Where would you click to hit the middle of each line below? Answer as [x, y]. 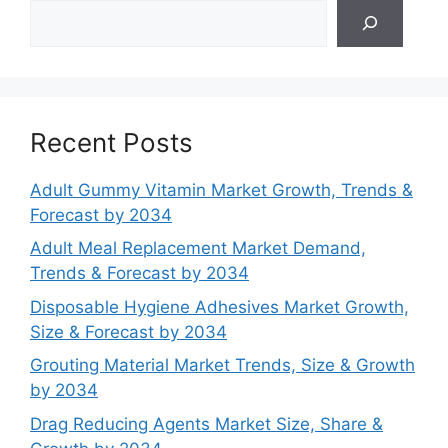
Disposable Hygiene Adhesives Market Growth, [219, 306]
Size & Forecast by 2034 [128, 331]
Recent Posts [111, 142]
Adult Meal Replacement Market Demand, [198, 248]
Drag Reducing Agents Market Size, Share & [206, 423]
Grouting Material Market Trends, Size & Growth [222, 365]
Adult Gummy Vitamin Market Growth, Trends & [221, 189]
